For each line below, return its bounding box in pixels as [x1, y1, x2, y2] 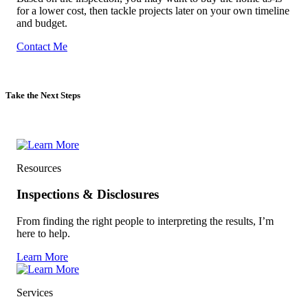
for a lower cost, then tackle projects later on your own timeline [16, 17, 289, 30]
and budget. [16, 30, 67, 42]
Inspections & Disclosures [16, 199, 159, 214]
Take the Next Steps [5, 102, 80, 113]
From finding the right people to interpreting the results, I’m [16, 228, 274, 240]
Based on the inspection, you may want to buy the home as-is [16, 5, 282, 17]
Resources [16, 174, 61, 186]
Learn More [16, 263, 68, 276]
